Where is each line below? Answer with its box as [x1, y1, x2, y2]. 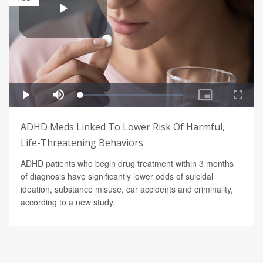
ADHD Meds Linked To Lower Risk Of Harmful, [21, 120, 225, 134]
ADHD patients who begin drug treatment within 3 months [21, 157, 234, 170]
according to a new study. [21, 196, 115, 208]
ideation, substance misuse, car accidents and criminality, [21, 183, 233, 195]
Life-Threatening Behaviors [21, 136, 143, 150]
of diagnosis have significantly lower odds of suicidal [21, 170, 213, 183]
